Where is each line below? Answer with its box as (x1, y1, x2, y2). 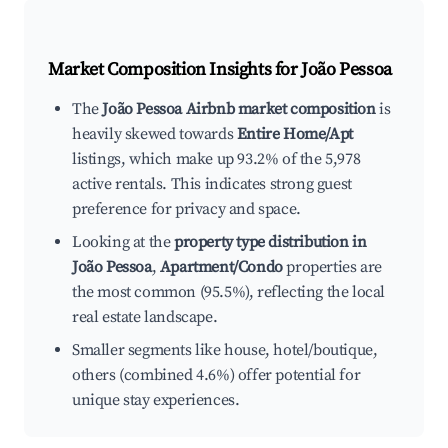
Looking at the (72, 232, 174, 253)
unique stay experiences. (72, 390, 240, 411)
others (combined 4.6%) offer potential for (72, 365, 361, 386)
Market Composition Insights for (48, 58, 302, 82)
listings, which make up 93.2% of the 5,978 (72, 149, 361, 170)
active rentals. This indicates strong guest (72, 174, 352, 195)
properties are (282, 257, 382, 278)
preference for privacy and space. (72, 199, 301, 220)
